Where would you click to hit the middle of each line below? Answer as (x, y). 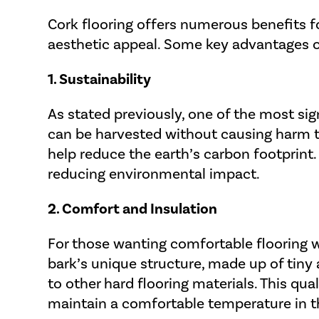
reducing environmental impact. (154, 173)
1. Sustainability (100, 79)
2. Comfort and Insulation (133, 208)
